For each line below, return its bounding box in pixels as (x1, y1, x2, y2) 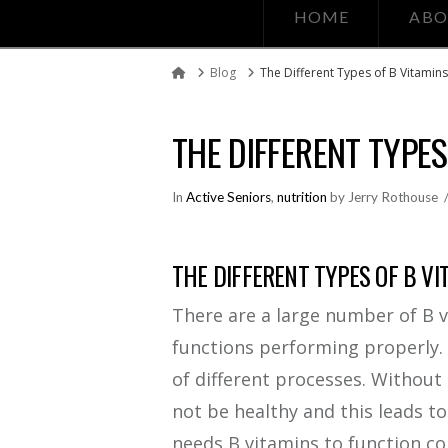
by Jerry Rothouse (327, 188, 438, 205)
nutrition (277, 188, 327, 205)
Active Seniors (186, 188, 271, 205)
